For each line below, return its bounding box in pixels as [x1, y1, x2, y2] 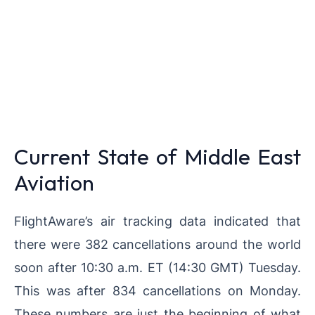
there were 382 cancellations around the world [14, 236, 301, 252]
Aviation [14, 168, 94, 196]
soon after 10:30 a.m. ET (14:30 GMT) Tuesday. [14, 259, 301, 275]
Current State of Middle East [14, 142, 301, 170]
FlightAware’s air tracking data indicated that [14, 212, 301, 229]
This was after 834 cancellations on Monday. [14, 282, 301, 298]
